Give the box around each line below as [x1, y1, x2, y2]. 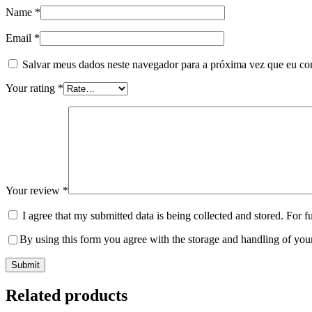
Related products [6, 286, 127, 305]
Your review [6, 185, 63, 197]
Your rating [6, 82, 58, 95]
